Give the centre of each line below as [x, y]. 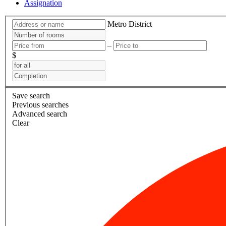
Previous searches [40, 105]
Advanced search [40, 114]
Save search [31, 96]
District [140, 24]
